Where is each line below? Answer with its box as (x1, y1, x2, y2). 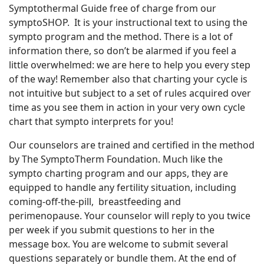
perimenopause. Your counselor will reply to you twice (9, 209, 250, 222)
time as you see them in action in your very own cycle (9, 100, 245, 114)
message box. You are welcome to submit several (9, 237, 228, 250)
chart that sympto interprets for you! (9, 114, 173, 128)
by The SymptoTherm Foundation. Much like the (9, 152, 223, 166)
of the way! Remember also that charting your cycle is (9, 72, 247, 85)
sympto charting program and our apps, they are (9, 166, 228, 180)
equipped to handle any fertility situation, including (9, 180, 236, 194)
